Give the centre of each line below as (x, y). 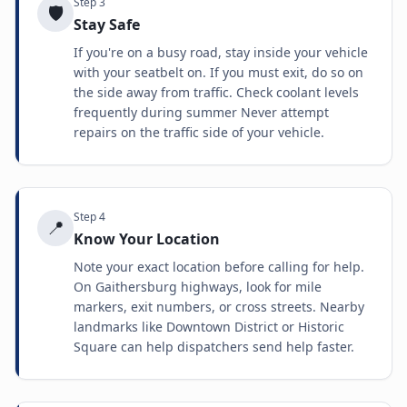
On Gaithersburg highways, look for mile (198, 287)
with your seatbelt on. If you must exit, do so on (218, 72)
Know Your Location (147, 239)
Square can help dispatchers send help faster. (214, 347)
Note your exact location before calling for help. (219, 267)
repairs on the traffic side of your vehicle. (199, 132)
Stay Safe (107, 25)
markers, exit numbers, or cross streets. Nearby (219, 307)
